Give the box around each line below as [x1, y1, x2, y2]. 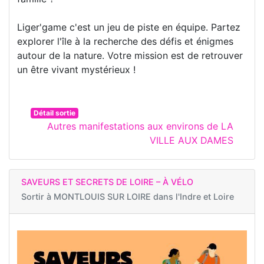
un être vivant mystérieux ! [17, 64, 136, 76]
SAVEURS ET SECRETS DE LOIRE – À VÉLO [21, 177, 193, 187]
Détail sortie [33, 108, 75, 118]
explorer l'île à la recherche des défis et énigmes [17, 35, 233, 48]
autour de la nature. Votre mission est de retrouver [17, 49, 243, 62]
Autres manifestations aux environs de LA [47, 120, 233, 133]
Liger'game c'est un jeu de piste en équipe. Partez [17, 21, 240, 34]
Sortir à [21, 192, 54, 202]
